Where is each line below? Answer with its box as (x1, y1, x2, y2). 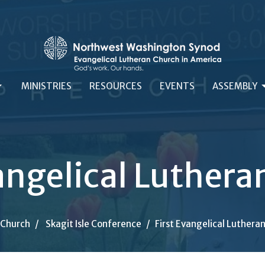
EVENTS (159, 80, 195, 92)
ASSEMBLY (212, 80, 257, 92)
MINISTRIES (21, 80, 72, 92)
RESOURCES (89, 80, 142, 92)
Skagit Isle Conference (46, 218, 141, 230)
